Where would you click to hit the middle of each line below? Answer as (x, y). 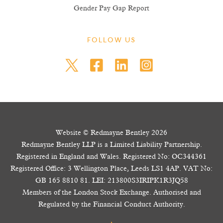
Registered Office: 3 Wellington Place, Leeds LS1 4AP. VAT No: (111, 169)
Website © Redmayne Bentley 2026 (111, 133)
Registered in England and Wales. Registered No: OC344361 (111, 157)
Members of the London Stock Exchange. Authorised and (111, 193)
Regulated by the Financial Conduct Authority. (111, 205)
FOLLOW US (111, 41)
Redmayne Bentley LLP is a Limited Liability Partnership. (111, 145)
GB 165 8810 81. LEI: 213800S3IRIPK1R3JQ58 (111, 181)
